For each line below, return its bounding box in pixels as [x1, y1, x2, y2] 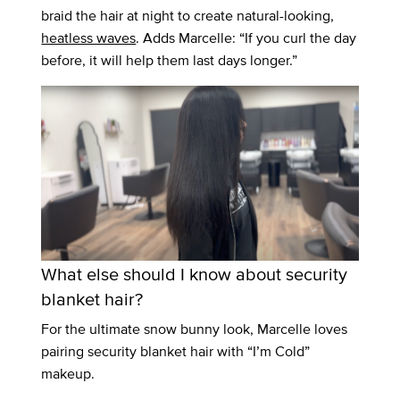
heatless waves [41, 28, 137, 49]
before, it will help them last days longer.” [41, 50, 298, 71]
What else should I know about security [41, 260, 348, 286]
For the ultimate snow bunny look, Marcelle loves [41, 318, 348, 339]
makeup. [41, 362, 96, 384]
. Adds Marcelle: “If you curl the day [136, 28, 357, 49]
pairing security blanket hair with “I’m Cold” [41, 340, 311, 362]
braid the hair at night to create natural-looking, [41, 5, 335, 27]
